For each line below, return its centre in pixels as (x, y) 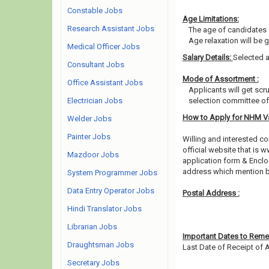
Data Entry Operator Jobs (111, 191)
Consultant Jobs (96, 65)
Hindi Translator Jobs (104, 209)
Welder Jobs (89, 119)
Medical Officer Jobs (104, 47)
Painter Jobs (89, 137)
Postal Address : (211, 193)
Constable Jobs (95, 11)
